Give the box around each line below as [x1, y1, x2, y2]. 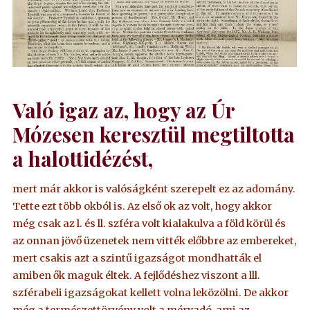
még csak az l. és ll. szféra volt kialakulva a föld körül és [12, 217, 286, 230]
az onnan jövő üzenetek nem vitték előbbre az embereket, [12, 234, 297, 247]
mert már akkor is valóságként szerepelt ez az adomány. [12, 182, 296, 195]
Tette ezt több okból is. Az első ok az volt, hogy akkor [12, 199, 273, 212]
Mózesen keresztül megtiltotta [12, 120, 295, 148]
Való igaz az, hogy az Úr [12, 96, 235, 124]
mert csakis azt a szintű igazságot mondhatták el [12, 251, 262, 264]
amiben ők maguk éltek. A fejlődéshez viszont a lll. [12, 268, 261, 282]
